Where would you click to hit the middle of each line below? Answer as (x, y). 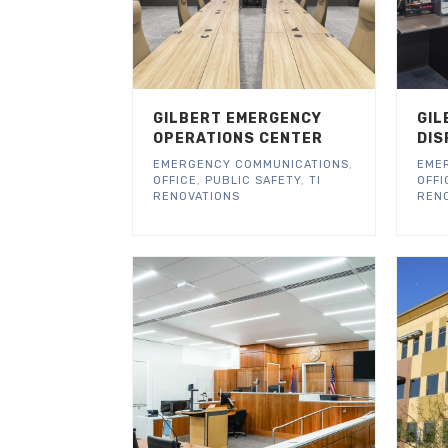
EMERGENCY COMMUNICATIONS (251, 164)
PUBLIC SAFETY (253, 180)
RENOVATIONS (196, 196)
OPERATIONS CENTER (238, 138)
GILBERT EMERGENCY (237, 118)
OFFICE (175, 180)
